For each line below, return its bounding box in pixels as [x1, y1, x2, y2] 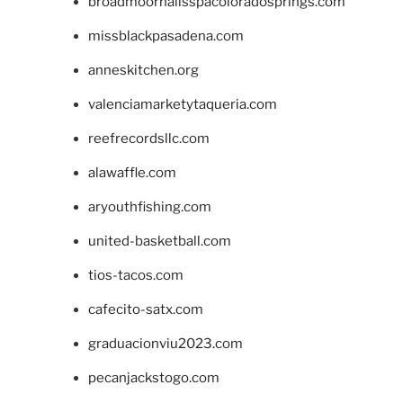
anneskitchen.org [87, 61, 199, 78]
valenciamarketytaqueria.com [87, 95, 277, 112]
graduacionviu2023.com [87, 335, 243, 352]
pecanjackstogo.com [87, 369, 219, 386]
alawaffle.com [87, 164, 176, 181]
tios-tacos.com [87, 266, 184, 283]
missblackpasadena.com [87, 27, 244, 44]
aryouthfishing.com [87, 198, 211, 215]
